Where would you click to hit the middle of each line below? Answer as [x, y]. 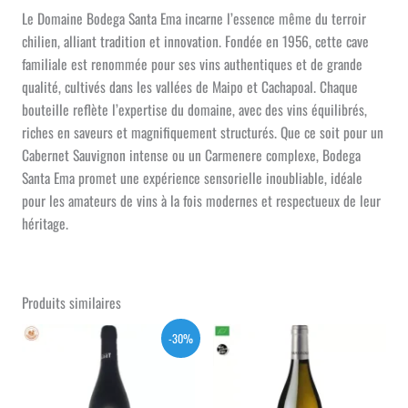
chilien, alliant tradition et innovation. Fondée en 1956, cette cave [195, 41]
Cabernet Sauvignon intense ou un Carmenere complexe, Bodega [191, 155]
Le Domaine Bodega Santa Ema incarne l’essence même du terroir [194, 19]
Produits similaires [71, 303]
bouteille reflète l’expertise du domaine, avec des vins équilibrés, [194, 110]
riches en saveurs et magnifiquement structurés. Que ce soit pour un [202, 133]
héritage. [45, 224]
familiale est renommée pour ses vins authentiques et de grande [192, 64]
